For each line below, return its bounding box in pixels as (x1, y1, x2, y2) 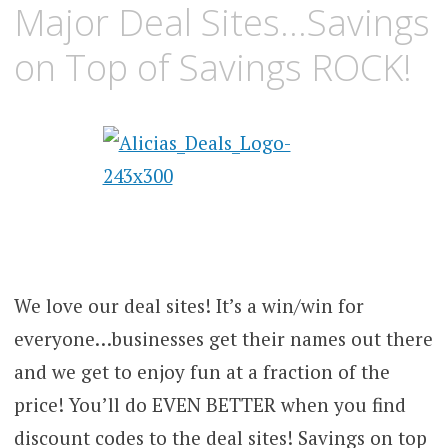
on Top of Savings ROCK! (13, 42, 412, 92)
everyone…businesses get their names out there (13, 326, 433, 352)
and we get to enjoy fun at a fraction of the (13, 359, 390, 385)
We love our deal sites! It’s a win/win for (13, 293, 364, 319)
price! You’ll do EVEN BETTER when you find (13, 392, 406, 418)
